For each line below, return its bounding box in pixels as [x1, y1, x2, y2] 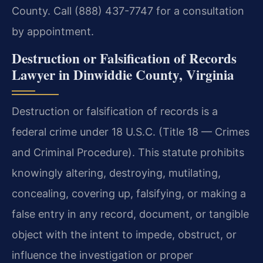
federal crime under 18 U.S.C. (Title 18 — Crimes [12, 126, 249, 139]
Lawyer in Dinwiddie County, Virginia [12, 65, 234, 85]
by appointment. [12, 25, 94, 38]
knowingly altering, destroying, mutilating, [12, 167, 221, 180]
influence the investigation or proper [12, 249, 193, 262]
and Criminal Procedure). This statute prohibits [12, 146, 244, 159]
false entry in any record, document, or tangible [12, 208, 249, 221]
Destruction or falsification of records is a [12, 105, 218, 118]
